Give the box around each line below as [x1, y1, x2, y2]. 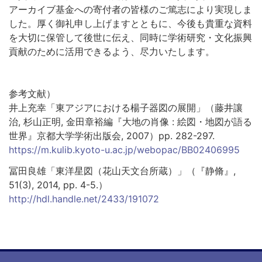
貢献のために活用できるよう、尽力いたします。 [9, 45, 215, 57]
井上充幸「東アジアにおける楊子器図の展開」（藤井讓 [9, 101, 243, 113]
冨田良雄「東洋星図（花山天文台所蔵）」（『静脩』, [9, 164, 236, 177]
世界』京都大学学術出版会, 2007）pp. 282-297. [9, 129, 215, 142]
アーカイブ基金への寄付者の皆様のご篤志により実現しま [9, 3, 252, 15]
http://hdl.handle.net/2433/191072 [9, 192, 159, 205]
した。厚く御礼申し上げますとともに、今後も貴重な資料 [9, 17, 252, 29]
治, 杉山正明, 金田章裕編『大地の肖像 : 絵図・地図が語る [9, 115, 252, 127]
